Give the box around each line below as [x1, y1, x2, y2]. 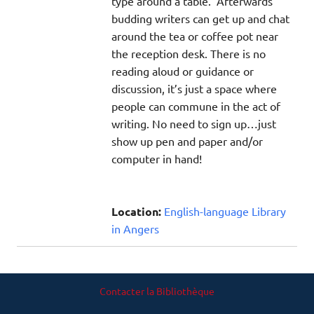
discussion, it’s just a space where [111, 81, 277, 95]
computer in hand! [111, 151, 202, 165]
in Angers [111, 221, 159, 235]
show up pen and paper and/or [111, 133, 263, 148]
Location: [111, 203, 164, 219]
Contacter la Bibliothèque [100, 285, 214, 298]
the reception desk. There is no [111, 46, 266, 60]
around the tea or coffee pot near [111, 28, 278, 43]
